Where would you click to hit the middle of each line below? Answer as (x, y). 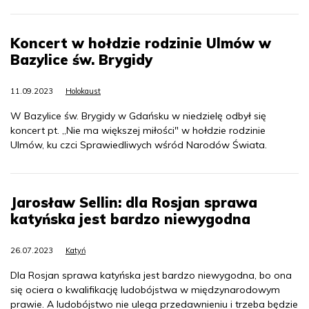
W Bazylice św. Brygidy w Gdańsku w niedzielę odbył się (138, 116)
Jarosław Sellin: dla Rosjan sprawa (134, 202)
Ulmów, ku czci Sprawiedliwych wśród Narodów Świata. (139, 144)
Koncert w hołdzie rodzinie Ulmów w (141, 43)
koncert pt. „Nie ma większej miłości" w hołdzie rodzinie (138, 130)
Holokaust (83, 91)
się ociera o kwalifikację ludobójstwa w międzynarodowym (145, 289)
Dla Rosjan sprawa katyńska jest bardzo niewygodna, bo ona (151, 275)
